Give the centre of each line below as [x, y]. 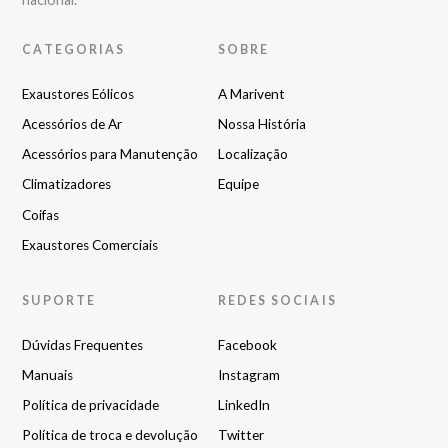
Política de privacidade [91, 404]
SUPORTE [59, 300]
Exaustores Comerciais [90, 244]
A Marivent [251, 93]
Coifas [41, 214]
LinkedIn [243, 404]
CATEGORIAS [74, 50]
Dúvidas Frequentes [83, 344]
